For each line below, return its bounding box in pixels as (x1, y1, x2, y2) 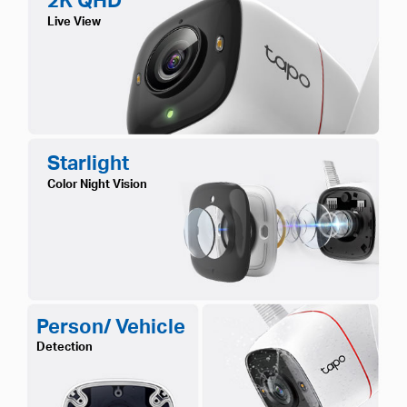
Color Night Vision (47, 174, 148, 191)
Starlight (47, 148, 130, 175)
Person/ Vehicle (36, 313, 186, 340)
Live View (47, 12, 102, 28)
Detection (36, 338, 94, 354)
